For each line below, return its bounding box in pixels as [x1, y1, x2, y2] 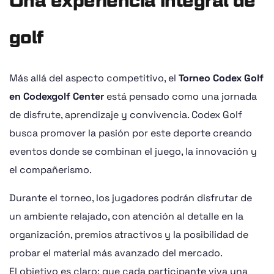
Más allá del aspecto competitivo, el [9, 71, 179, 84]
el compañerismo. [9, 163, 92, 176]
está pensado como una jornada [104, 89, 257, 103]
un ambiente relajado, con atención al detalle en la [9, 209, 243, 223]
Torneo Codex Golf [179, 71, 264, 84]
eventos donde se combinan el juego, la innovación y [9, 144, 257, 158]
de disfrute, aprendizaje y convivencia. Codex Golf [9, 108, 242, 121]
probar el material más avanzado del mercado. [9, 246, 223, 259]
